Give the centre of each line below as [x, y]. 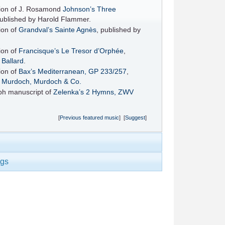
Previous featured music [89, 118]
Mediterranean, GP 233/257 [82, 71]
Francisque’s [39, 51]
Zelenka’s [68, 92]
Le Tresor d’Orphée [92, 51]
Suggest [135, 118]
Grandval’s [35, 30]
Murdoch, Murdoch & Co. [41, 81]
